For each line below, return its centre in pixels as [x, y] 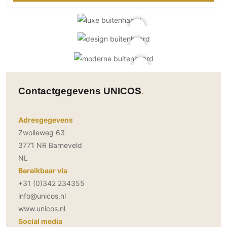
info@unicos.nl [42, 196]
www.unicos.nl [42, 209]
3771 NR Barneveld [50, 145]
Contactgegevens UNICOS [80, 91]
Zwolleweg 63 [42, 133]
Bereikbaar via [43, 171]
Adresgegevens [46, 120]
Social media [40, 221]
